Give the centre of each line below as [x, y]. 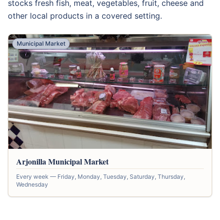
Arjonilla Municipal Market [62, 162]
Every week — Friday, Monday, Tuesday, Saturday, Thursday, [101, 177]
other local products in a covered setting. [85, 16]
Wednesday [32, 185]
